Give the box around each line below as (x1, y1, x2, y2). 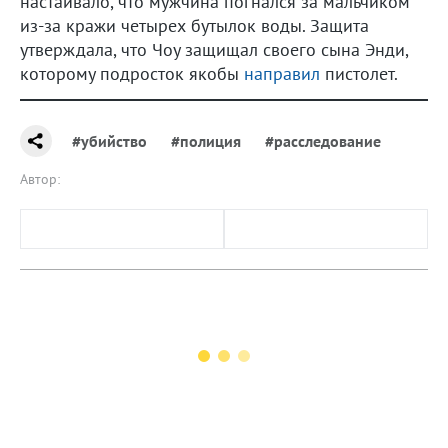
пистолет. (320, 61, 398, 85)
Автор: (20, 169, 60, 188)
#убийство (72, 130, 147, 151)
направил (244, 61, 320, 85)
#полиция (171, 130, 241, 151)
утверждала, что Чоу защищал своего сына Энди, (20, 37, 408, 61)
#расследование (265, 130, 381, 151)
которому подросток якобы (20, 61, 244, 85)
